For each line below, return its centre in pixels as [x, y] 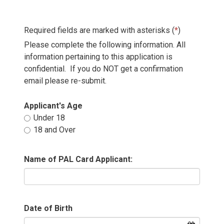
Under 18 [49, 118]
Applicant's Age [53, 106]
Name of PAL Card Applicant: [78, 159]
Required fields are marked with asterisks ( [99, 30]
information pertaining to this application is [98, 57]
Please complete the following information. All [105, 45]
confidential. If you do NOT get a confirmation [104, 69]
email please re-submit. [65, 81]
